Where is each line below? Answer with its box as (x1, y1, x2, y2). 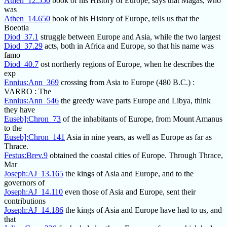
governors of (4, 178, 45, 187)
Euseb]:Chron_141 (4, 133, 65, 142)
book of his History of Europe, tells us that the (50, 14, 199, 23)
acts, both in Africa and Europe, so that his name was (43, 42, 214, 51)
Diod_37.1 (4, 32, 39, 42)
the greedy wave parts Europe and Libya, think (59, 96, 211, 105)
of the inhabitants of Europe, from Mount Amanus (61, 115, 222, 124)
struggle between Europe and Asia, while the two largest (39, 32, 220, 42)
